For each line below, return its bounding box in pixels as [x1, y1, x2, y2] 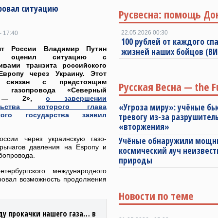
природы [119, 155, 152, 166]
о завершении [46, 94, 107, 102]
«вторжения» [119, 121, 169, 132]
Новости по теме [119, 188, 194, 203]
